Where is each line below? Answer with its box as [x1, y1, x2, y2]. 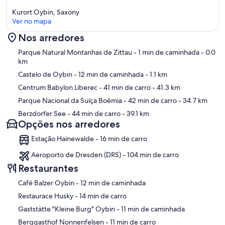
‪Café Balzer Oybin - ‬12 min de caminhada [80, 178, 146, 188]
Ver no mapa [12, 17, 51, 26]
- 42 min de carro [122, 96, 177, 105]
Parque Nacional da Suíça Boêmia [18, 96, 122, 105]
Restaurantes [18, 162, 78, 175]
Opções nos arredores [18, 118, 120, 131]
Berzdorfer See [18, 109, 66, 119]
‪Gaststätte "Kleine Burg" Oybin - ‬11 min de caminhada [121, 204, 185, 214]
